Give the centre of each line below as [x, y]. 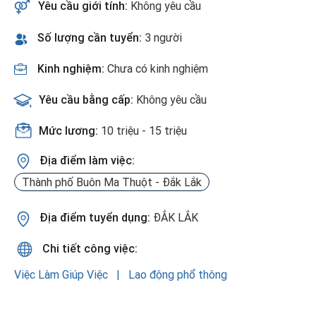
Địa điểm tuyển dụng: [96, 218]
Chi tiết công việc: [89, 248]
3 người [163, 38]
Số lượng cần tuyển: [91, 38]
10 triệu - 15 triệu [144, 131]
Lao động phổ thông [178, 274]
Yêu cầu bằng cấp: [87, 100]
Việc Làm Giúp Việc [62, 274]
